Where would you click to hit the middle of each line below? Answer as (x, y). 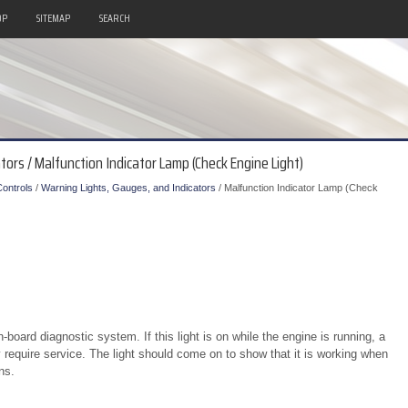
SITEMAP (53, 18)
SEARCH (114, 18)
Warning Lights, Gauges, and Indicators (128, 188)
